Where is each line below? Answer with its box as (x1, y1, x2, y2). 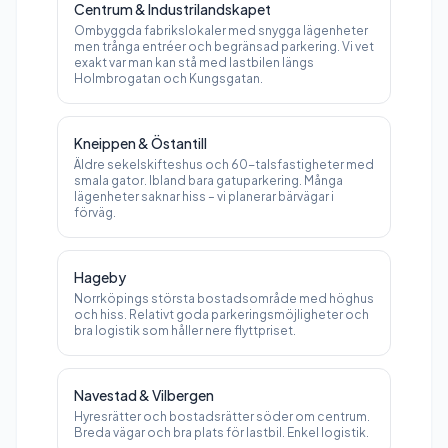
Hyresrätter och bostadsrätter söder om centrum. (74, 409, 370, 424)
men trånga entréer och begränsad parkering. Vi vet (74, 39, 374, 54)
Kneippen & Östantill (74, 134, 207, 152)
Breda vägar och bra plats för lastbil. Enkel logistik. (74, 425, 369, 440)
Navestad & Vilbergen (74, 386, 214, 404)
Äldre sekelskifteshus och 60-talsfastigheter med (74, 157, 374, 172)
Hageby (74, 268, 126, 286)
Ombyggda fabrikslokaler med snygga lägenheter (74, 23, 368, 38)
